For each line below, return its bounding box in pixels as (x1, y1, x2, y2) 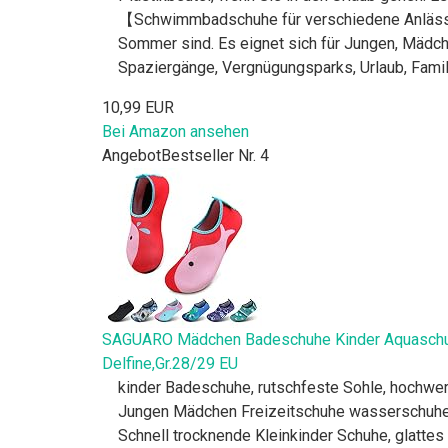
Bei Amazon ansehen (102, 121, 249, 141)
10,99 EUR (102, 97, 174, 117)
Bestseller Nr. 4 (161, 145, 269, 165)
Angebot (102, 145, 161, 165)
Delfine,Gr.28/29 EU (102, 353, 238, 373)
